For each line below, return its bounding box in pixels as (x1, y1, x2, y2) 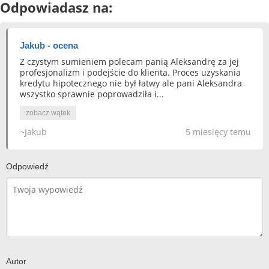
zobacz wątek (26, 109, 70, 117)
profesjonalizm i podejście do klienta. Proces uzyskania (20, 67, 241, 78)
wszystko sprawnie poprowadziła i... (20, 88, 164, 100)
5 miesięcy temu (186, 126, 251, 138)
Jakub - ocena (20, 40, 78, 50)
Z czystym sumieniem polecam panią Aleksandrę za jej (20, 56, 239, 67)
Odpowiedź (6, 162, 49, 171)
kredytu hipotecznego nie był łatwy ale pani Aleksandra (20, 77, 242, 89)
